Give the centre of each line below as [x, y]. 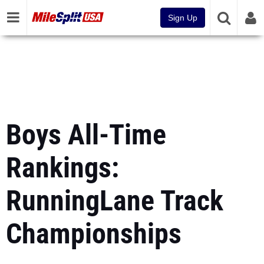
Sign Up [183, 18]
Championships [94, 234]
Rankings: [62, 168]
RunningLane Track [115, 201]
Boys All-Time [86, 135]
